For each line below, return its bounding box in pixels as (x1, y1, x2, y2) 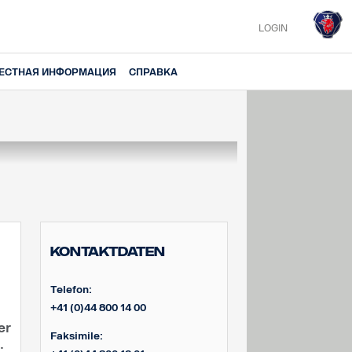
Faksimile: (49, 329, 103, 342)
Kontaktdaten (49, 244, 165, 259)
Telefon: (49, 283, 92, 295)
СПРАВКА (129, 67, 178, 78)
